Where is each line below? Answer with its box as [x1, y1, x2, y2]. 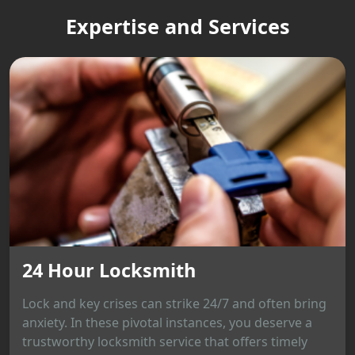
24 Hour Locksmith [22, 258, 196, 284]
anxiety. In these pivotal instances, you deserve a [22, 314, 312, 332]
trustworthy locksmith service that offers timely [22, 333, 307, 351]
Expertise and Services [65, 13, 290, 40]
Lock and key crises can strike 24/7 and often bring [22, 295, 326, 313]
